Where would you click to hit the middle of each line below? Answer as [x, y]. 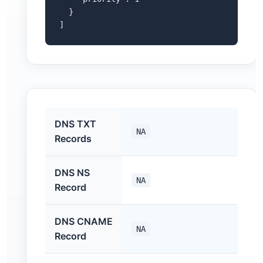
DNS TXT [75, 124]
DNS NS [72, 173]
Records [73, 139]
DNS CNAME [84, 221]
